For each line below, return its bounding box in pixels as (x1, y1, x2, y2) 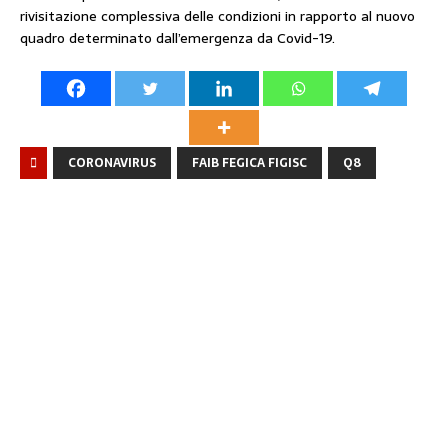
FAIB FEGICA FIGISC (192, 153, 307, 173)
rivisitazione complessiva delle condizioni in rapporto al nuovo (20, 5, 415, 27)
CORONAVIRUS (68, 153, 156, 173)
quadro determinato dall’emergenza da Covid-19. (20, 27, 335, 49)
